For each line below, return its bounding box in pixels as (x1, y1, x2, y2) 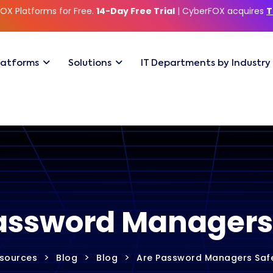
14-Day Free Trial (96, 5, 175, 17)
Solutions (68, 58, 112, 68)
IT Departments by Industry (141, 58, 271, 68)
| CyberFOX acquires (175, 5, 266, 17)
